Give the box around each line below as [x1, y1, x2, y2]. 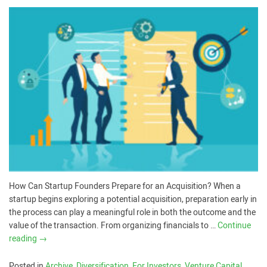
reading [9, 232, 39, 246]
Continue [218, 219, 251, 232]
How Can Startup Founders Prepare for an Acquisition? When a [9, 180, 241, 193]
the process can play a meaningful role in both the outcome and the [9, 206, 256, 219]
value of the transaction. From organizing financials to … [9, 219, 218, 232]
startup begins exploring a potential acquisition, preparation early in [9, 193, 257, 206]
